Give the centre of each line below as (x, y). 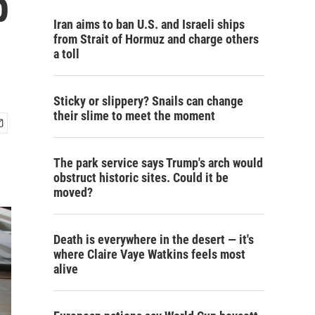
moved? (73, 192)
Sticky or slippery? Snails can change (148, 101)
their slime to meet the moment (134, 116)
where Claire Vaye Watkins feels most (149, 254)
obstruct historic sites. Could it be (141, 178)
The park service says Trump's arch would (158, 163)
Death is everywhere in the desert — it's (154, 239)
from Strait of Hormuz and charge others (156, 39)
